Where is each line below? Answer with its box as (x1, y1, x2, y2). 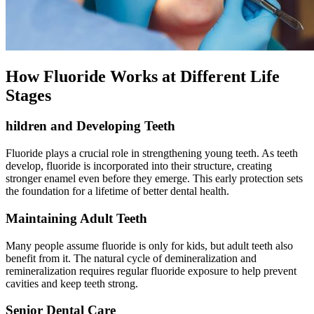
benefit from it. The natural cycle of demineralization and (6, 252, 257, 264)
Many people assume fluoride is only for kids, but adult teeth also (6, 239, 293, 252)
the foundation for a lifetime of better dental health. (6, 185, 229, 198)
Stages (6, 86, 51, 104)
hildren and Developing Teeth (6, 118, 175, 134)
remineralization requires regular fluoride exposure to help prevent (6, 264, 296, 277)
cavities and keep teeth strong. (6, 277, 138, 289)
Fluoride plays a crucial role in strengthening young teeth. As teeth (6, 147, 298, 160)
